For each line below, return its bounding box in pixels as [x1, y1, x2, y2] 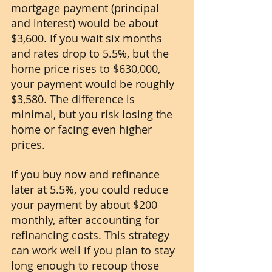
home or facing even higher [11, 122, 155, 137]
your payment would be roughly [11, 76, 177, 92]
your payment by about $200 [11, 197, 160, 212]
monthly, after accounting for [11, 212, 162, 228]
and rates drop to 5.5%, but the [11, 46, 172, 61]
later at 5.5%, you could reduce [11, 182, 171, 197]
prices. [11, 137, 45, 152]
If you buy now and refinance [11, 167, 163, 182]
